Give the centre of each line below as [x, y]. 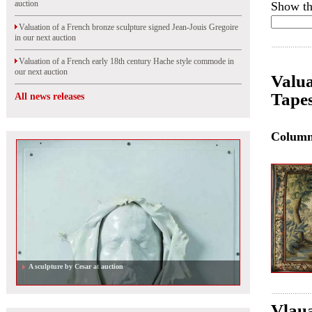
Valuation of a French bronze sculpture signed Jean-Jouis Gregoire [126, 27]
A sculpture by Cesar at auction [74, 266]
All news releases [49, 96]
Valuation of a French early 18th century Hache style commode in [124, 61]
